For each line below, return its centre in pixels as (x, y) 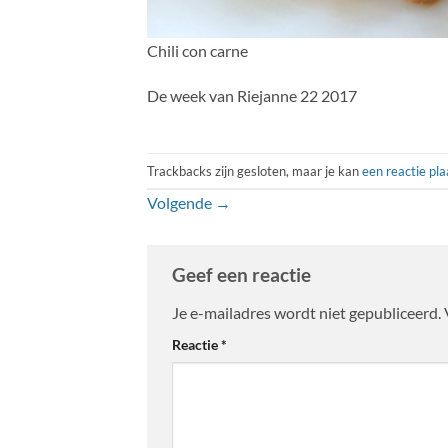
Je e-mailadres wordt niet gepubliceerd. (306, 312)
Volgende (181, 203)
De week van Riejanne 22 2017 (252, 96)
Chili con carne (197, 50)
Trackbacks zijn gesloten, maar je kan (254, 170)
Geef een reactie (243, 275)
